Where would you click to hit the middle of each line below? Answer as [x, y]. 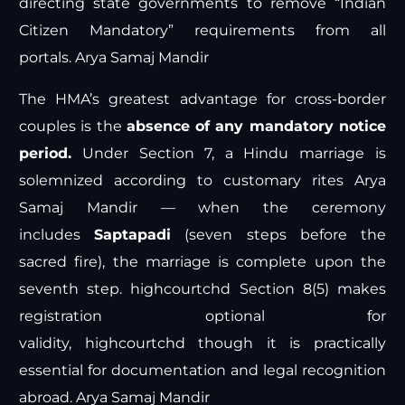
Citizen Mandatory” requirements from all [202, 31]
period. [46, 154]
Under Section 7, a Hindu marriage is [229, 154]
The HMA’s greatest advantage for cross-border [202, 99]
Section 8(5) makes [308, 289]
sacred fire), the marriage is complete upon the [202, 262]
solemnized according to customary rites [187, 181]
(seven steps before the [278, 235]
